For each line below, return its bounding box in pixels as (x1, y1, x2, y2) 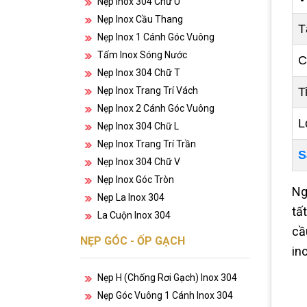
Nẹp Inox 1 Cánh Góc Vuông (97, 32, 214, 42)
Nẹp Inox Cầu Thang (97, 14, 183, 25)
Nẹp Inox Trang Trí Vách (97, 85, 198, 96)
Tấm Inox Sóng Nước (97, 49, 187, 60)
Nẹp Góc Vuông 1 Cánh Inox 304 (97, 290, 233, 301)
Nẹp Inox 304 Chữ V (97, 156, 180, 167)
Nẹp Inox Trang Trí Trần (97, 138, 196, 149)
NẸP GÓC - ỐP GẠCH (80, 234, 185, 247)
